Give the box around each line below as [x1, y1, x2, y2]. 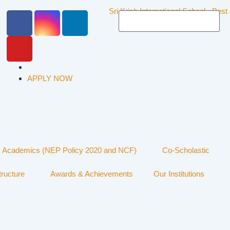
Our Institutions [154, 169, 204, 178]
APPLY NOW [27, 74, 73, 83]
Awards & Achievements [50, 169, 133, 178]
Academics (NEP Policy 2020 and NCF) [2, 146, 137, 155]
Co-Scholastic [162, 146, 209, 155]
